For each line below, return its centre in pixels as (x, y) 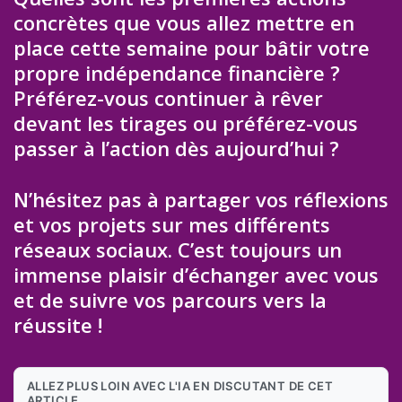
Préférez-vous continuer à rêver (168, 98)
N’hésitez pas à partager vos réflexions (201, 199)
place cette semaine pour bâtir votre (192, 48)
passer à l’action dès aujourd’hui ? (176, 149)
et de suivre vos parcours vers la (170, 299)
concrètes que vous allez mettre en (184, 23)
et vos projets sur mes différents (172, 224)
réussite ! (58, 324)
